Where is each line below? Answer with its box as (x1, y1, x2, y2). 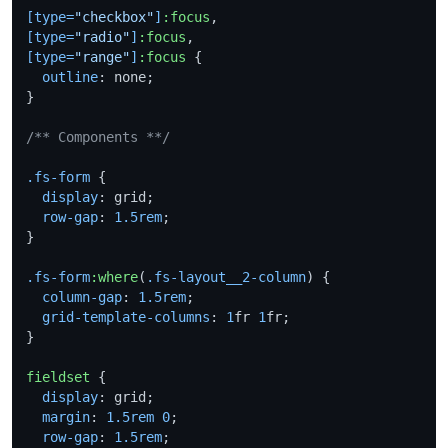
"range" (74, 48, 130, 65)
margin (42, 408, 90, 425)
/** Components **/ (26, 128, 170, 145)
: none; (98, 68, 154, 85)
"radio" (74, 28, 130, 45)
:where (90, 268, 138, 285)
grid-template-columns (42, 308, 210, 325)
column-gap (42, 288, 122, 305)
